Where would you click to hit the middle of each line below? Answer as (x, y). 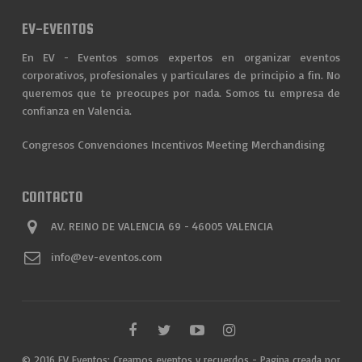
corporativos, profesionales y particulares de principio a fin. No (181, 75)
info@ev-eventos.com (106, 257)
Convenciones (112, 145)
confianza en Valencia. (76, 111)
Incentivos (177, 145)
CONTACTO (52, 197)
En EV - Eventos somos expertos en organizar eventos (181, 57)
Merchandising (288, 145)
